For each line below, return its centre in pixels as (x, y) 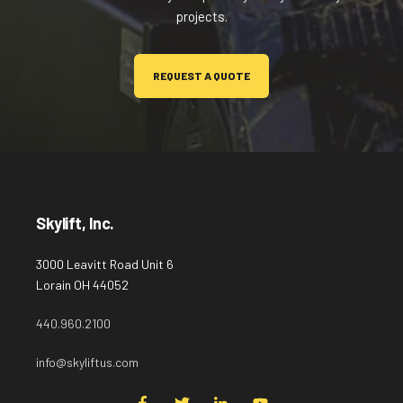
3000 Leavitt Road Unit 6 (105, 264)
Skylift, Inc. (75, 223)
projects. (201, 16)
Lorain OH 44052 (82, 284)
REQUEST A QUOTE (201, 75)
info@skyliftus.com (87, 362)
